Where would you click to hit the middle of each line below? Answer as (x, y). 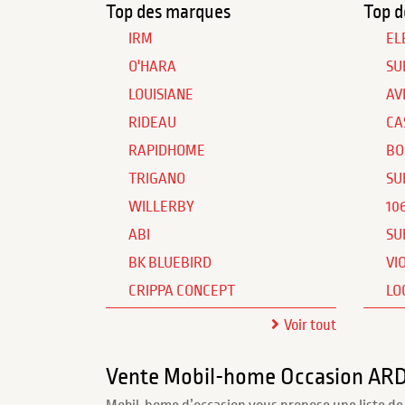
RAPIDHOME (167, 151)
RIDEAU (152, 123)
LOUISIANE (161, 95)
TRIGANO (157, 179)
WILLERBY (161, 207)
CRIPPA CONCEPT (182, 291)
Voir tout (310, 325)
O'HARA (152, 67)
